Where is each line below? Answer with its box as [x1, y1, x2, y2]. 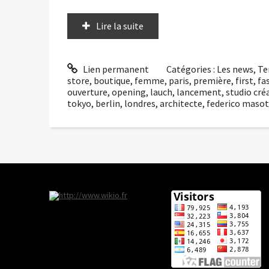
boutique [94, 74, 130, 87]
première [193, 74, 231, 87]
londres [124, 97, 156, 110]
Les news [217, 63, 254, 76]
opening [112, 86, 146, 98]
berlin [95, 97, 120, 110]
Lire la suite [96, 20, 144, 32]
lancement [177, 86, 222, 98]
